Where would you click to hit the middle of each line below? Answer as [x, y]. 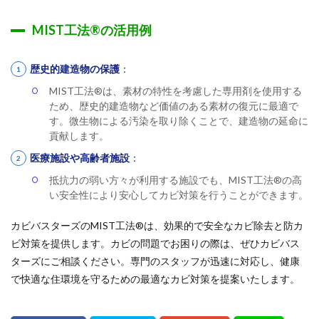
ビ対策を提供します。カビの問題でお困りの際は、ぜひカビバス [155, 243]
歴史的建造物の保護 [75, 69]
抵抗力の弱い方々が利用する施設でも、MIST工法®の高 [176, 180]
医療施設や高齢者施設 [80, 158]
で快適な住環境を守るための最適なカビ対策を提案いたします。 [155, 279]
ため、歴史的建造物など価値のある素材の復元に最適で [174, 106]
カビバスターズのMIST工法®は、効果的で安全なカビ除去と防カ [157, 225]
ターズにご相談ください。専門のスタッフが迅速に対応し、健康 [155, 261]
